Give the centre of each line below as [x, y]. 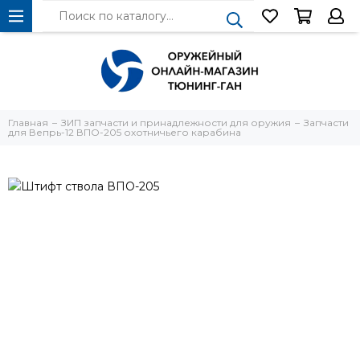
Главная [28, 123]
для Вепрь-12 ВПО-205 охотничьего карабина [125, 132]
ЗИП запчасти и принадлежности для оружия [176, 123]
